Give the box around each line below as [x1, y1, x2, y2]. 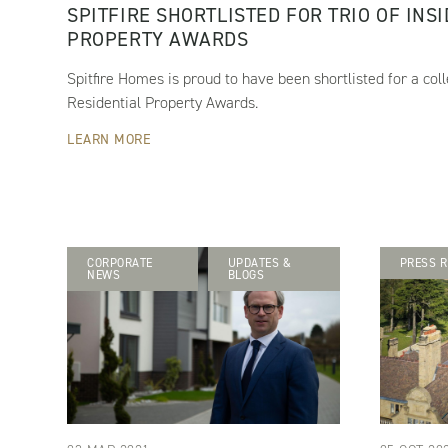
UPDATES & [227, 255, 292, 272]
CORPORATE [87, 255, 153, 272]
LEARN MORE [67, 130, 152, 150]
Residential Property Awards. [67, 92, 259, 114]
